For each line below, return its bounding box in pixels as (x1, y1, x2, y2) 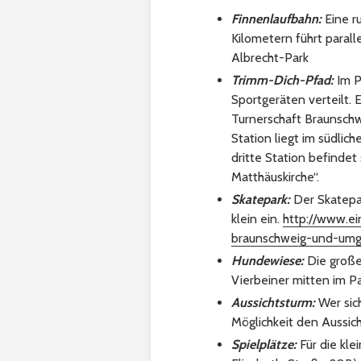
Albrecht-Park (231, 50, 309, 66)
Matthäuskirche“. (231, 169, 319, 185)
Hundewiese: (231, 253, 304, 269)
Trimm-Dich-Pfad (231, 73, 330, 89)
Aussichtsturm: (231, 295, 315, 311)
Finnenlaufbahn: (231, 11, 322, 27)
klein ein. (231, 211, 283, 227)
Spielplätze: (231, 337, 297, 353)
